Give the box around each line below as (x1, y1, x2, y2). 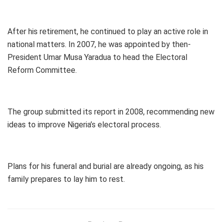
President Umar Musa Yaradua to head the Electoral (7, 52, 187, 62)
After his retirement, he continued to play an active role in (7, 26, 208, 36)
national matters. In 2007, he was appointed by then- (7, 39, 191, 49)
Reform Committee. (7, 65, 77, 75)
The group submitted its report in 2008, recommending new (7, 107, 215, 116)
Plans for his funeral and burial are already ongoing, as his (7, 161, 204, 171)
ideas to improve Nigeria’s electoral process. (7, 119, 161, 129)
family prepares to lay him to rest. (7, 174, 125, 184)
